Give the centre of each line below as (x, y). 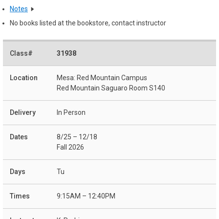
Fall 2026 (70, 147)
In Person (71, 113)
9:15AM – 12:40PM (86, 196)
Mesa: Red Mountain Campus (102, 78)
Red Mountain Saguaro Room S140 (111, 88)
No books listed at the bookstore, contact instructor (88, 23)
